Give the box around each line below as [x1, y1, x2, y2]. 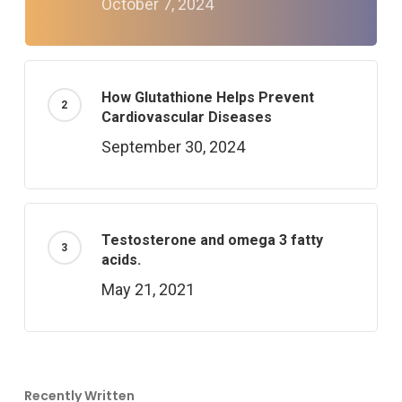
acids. [100, 251, 141, 268]
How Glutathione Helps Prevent [100, 89, 314, 106]
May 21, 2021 [100, 280, 195, 299]
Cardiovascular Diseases [100, 109, 272, 126]
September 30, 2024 [100, 137, 245, 156]
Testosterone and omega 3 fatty [100, 232, 323, 249]
